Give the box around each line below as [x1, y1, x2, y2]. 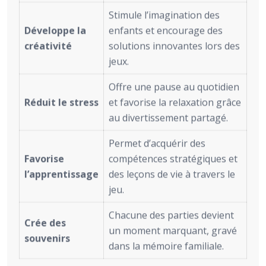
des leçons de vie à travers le [109, 167, 235, 181]
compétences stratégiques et [109, 152, 237, 166]
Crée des [24, 216, 66, 230]
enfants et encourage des [109, 24, 223, 37]
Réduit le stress [24, 96, 99, 109]
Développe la [24, 24, 86, 37]
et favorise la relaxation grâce [109, 96, 241, 109]
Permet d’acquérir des [109, 137, 205, 150]
